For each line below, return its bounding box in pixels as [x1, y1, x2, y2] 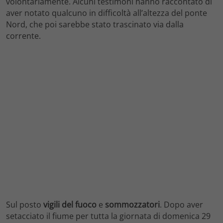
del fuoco [62, 199, 97, 211]
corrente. [6, 30, 41, 42]
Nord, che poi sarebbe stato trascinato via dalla [6, 19, 184, 30]
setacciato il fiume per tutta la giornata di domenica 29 [6, 211, 211, 222]
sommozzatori [105, 199, 160, 211]
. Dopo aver [160, 199, 203, 211]
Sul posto [6, 199, 43, 211]
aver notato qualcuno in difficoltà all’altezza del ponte [6, 7, 207, 19]
